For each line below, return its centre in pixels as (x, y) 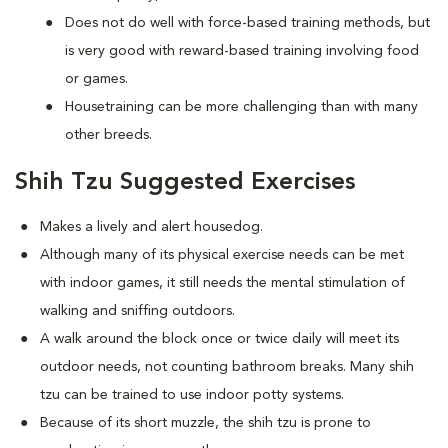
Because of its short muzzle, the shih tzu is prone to (205, 423)
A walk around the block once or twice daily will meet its (219, 339)
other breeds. (108, 135)
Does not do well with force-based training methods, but (247, 23)
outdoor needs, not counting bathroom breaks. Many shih (227, 367)
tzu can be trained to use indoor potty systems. (192, 395)
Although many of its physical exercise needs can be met (222, 255)
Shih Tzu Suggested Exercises (185, 183)
